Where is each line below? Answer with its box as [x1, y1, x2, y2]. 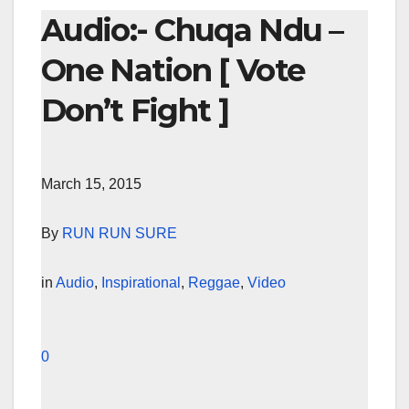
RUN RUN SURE [62, 225, 177, 241]
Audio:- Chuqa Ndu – [41, 11, 343, 50]
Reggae [188, 274, 240, 290]
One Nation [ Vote [41, 51, 305, 90]
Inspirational [101, 274, 181, 290]
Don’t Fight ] [41, 91, 228, 131]
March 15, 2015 [41, 175, 142, 192]
